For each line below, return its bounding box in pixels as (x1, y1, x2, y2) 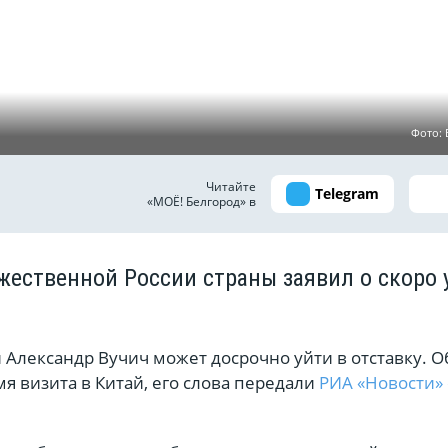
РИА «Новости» (319, 370, 443, 394)
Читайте (206, 177, 256, 195)
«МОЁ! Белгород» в (147, 192, 256, 210)
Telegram (315, 184, 379, 204)
